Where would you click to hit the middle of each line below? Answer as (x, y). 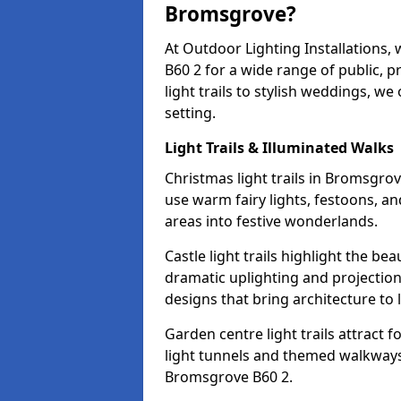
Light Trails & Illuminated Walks (279, 148)
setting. (190, 113)
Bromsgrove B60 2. (229, 377)
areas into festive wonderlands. (271, 221)
